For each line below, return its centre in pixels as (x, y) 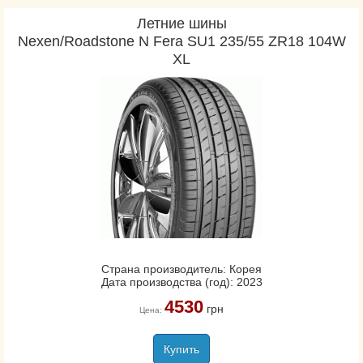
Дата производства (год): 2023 (181, 282)
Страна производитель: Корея (181, 269)
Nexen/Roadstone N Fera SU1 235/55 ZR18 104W (181, 41)
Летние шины (181, 23)
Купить (181, 349)
